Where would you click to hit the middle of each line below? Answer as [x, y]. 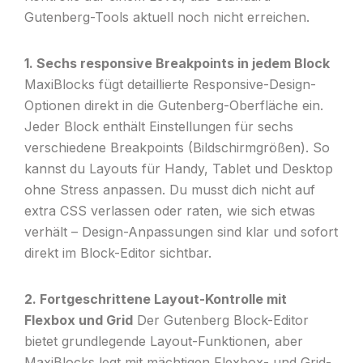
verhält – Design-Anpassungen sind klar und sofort [181, 232]
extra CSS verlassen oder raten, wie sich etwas [169, 211]
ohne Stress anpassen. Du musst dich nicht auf [169, 190]
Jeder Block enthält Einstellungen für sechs [158, 126]
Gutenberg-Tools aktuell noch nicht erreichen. [167, 17]
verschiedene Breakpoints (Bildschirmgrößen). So [177, 147]
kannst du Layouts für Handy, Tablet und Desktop [178, 169]
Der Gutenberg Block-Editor [220, 320]
